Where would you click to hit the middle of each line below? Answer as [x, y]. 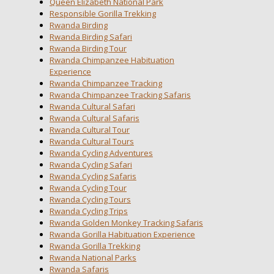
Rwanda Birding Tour [88, 49]
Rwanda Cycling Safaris [93, 176]
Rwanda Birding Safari [91, 37]
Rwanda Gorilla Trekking [95, 246]
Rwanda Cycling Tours [90, 200]
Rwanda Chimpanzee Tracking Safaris [120, 95]
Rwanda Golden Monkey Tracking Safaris [126, 223]
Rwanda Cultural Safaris [94, 118]
